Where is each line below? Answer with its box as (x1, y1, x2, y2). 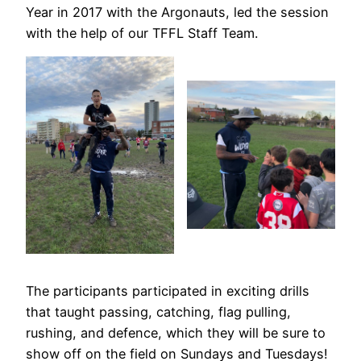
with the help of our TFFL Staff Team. (26, 24, 258, 41)
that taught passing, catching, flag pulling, (26, 303, 291, 320)
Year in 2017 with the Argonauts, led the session (26, 3, 329, 20)
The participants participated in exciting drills (26, 282, 309, 299)
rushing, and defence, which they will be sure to (26, 324, 326, 341)
